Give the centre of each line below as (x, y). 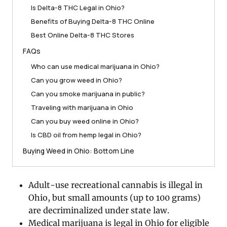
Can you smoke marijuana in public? (88, 94)
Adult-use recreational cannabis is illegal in (116, 185)
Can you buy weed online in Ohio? (85, 121)
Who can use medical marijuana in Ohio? (95, 67)
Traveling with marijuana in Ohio (82, 108)
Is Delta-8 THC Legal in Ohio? (78, 8)
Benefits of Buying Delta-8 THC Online (93, 22)
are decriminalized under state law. (99, 211)
